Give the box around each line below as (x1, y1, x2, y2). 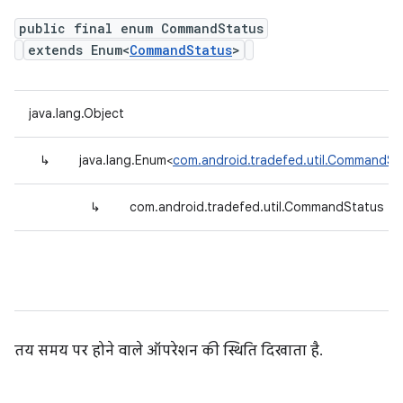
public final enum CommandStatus (19, 20, 264, 37)
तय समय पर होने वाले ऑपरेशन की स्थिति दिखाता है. (14, 342, 323, 360)
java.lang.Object (29, 105, 124, 121)
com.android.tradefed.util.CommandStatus (130, 199, 383, 215)
